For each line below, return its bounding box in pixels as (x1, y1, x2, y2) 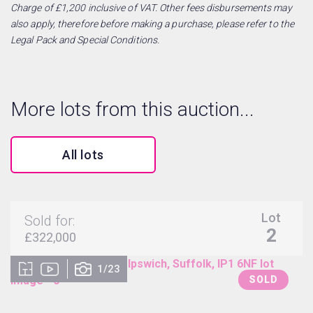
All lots (62, 147, 104, 162)
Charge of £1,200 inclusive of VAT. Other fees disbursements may (10, 1, 292, 13)
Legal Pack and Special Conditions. (10, 34, 160, 45)
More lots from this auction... (10, 97, 254, 121)
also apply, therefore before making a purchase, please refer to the (10, 17, 295, 29)
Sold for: (24, 212, 75, 229)
